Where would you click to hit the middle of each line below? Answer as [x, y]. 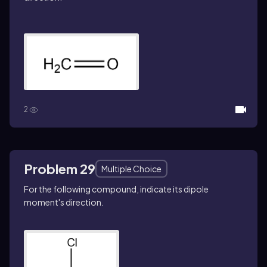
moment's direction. [64, 202]
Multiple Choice [131, 168]
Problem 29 [60, 168]
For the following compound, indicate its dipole [116, 189]
